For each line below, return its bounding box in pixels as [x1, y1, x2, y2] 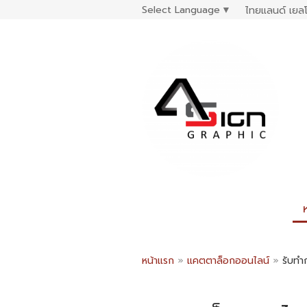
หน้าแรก [142, 254, 174, 268]
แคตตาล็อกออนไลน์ [187, 254, 273, 268]
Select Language [142, 2, 220, 17]
